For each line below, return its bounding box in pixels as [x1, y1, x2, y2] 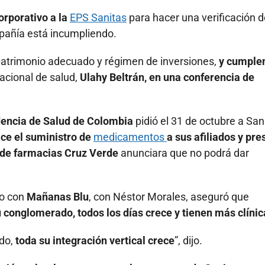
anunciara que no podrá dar [118, 147, 249, 160]
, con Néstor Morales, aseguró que [89, 190, 249, 203]
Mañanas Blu [27, 190, 89, 203]
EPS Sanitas [70, 11, 127, 24]
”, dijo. [174, 234, 202, 247]
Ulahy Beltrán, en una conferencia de [80, 71, 254, 84]
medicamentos [93, 131, 167, 144]
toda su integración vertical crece [15, 234, 174, 247]
